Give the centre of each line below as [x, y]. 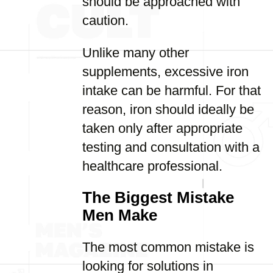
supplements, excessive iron [165, 72]
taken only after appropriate [162, 128]
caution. [105, 20]
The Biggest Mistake [158, 197]
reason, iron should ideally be [168, 109]
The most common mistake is [168, 247]
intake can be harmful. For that [172, 90]
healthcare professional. [152, 166]
